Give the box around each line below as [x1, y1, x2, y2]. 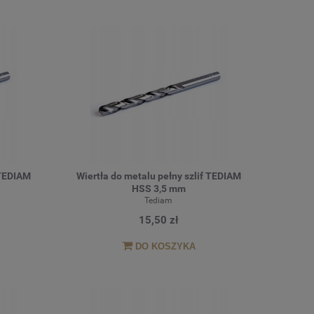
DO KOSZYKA [135, 241, 196, 252]
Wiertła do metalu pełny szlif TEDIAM [76, 170, 241, 182]
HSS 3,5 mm [131, 182, 186, 194]
